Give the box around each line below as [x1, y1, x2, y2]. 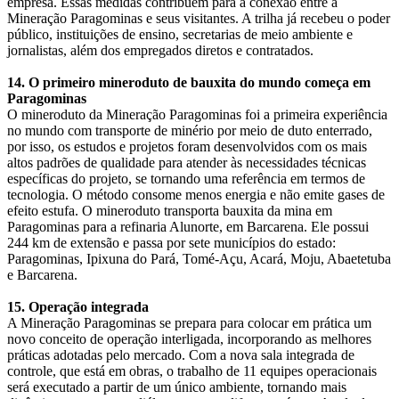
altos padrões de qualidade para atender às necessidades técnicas [7, 154, 366, 170]
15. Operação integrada [7, 298, 149, 314]
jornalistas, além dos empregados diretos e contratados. [7, 42, 313, 58]
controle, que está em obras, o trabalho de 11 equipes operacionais [7, 362, 377, 379]
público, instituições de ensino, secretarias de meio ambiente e [7, 26, 353, 42]
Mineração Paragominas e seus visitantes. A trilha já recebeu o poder [7, 10, 390, 26]
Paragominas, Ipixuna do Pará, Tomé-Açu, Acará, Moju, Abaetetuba [7, 250, 391, 266]
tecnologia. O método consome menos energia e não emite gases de [7, 186, 385, 202]
